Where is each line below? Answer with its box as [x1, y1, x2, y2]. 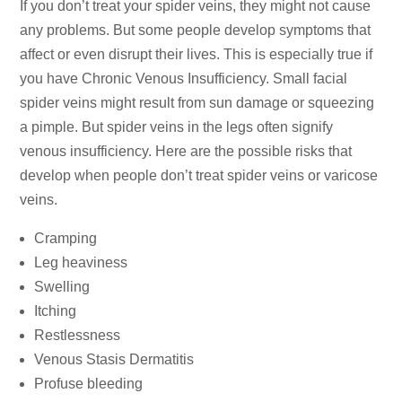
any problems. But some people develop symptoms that [20, 22, 371, 38]
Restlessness [34, 327, 121, 343]
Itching [34, 302, 77, 319]
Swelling [34, 278, 91, 294]
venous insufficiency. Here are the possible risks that [20, 143, 353, 159]
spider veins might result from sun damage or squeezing [20, 94, 375, 110]
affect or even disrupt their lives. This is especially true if [20, 46, 373, 62]
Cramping [34, 230, 98, 246]
